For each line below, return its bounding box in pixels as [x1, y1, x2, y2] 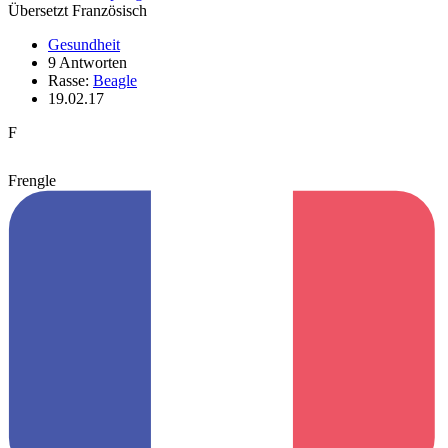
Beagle [93, 71, 137, 89]
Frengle [8, 171, 56, 189]
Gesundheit [48, 35, 120, 53]
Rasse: [48, 71, 93, 89]
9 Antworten [48, 53, 127, 71]
